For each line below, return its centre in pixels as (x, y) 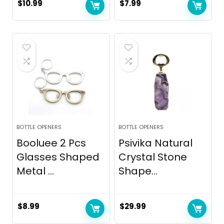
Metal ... (35, 171)
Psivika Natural (156, 143)
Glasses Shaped (58, 157)
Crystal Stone (153, 157)
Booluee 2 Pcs (51, 143)
